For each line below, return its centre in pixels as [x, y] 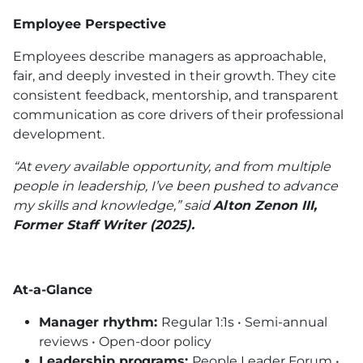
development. [59, 134]
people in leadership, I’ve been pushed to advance [175, 186]
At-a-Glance [53, 289]
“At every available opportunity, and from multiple [172, 166]
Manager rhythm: [100, 322]
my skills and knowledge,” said [113, 205]
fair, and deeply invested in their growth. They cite [175, 75]
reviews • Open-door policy [125, 341]
